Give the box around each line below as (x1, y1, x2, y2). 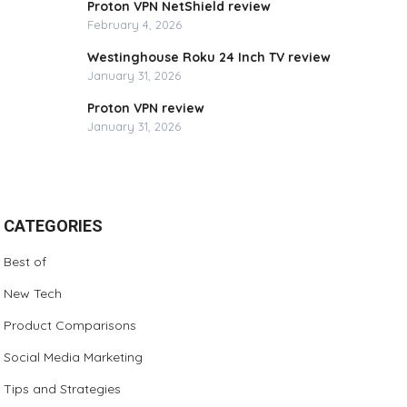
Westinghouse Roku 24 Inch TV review (87, 49, 332, 65)
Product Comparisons (4, 317, 137, 333)
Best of (4, 253, 47, 270)
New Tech (4, 285, 63, 302)
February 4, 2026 (87, 17, 183, 32)
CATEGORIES (4, 216, 104, 235)
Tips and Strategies (4, 381, 122, 397)
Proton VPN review (87, 100, 205, 116)
